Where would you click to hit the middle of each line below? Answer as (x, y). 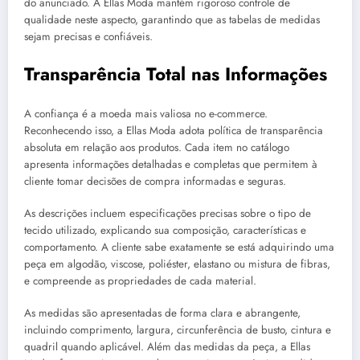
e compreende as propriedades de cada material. (140, 281)
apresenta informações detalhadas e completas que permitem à (171, 165)
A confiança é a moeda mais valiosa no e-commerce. (146, 114)
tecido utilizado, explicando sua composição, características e (165, 231)
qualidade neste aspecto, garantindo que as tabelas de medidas (172, 20)
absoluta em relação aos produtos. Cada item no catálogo (157, 148)
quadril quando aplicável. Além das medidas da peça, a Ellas (167, 347)
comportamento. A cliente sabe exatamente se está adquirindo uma (179, 247)
